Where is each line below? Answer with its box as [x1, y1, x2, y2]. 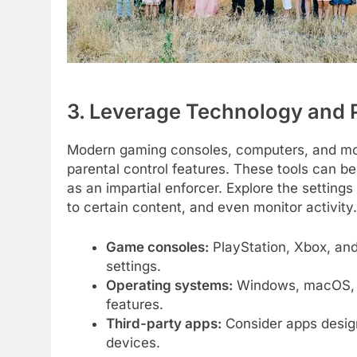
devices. [105, 334, 160, 351]
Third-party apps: [105, 315, 222, 331]
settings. [105, 257, 161, 274]
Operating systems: [105, 277, 233, 293]
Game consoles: [105, 238, 209, 255]
